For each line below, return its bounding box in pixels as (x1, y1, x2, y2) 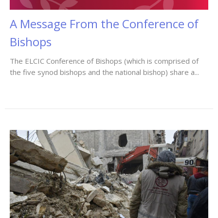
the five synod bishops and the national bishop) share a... (10, 67, 199, 77)
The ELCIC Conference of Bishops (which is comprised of (10, 56, 199, 66)
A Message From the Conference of (10, 16, 199, 32)
